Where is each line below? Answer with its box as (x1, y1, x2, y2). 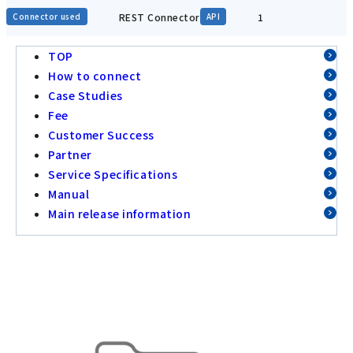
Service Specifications (48, 166, 178, 183)
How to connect (48, 68, 142, 84)
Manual (48, 186, 90, 203)
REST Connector (118, 9, 200, 24)
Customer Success (48, 127, 154, 143)
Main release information (48, 206, 191, 222)
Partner (48, 147, 92, 163)
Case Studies (48, 87, 123, 104)
